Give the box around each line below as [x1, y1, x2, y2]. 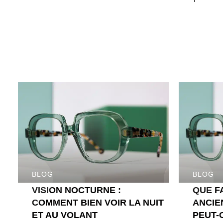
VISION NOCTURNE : [32, 185, 121, 195]
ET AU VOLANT [32, 210, 98, 220]
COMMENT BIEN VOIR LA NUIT [32, 197, 164, 208]
